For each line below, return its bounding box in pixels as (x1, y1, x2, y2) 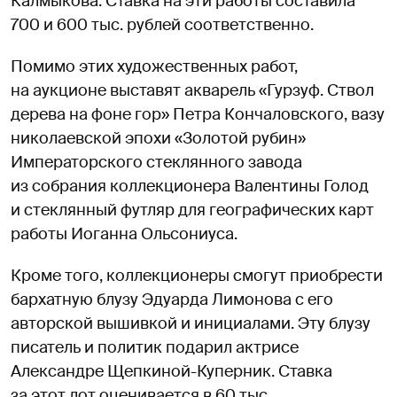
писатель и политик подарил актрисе (11, 336, 299, 358)
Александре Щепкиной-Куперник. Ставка (11, 360, 332, 382)
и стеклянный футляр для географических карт (11, 198, 374, 221)
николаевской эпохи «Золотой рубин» (11, 127, 306, 149)
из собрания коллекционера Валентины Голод (11, 175, 369, 197)
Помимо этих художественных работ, (11, 55, 298, 77)
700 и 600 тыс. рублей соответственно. (11, 13, 314, 35)
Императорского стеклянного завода (11, 151, 302, 173)
